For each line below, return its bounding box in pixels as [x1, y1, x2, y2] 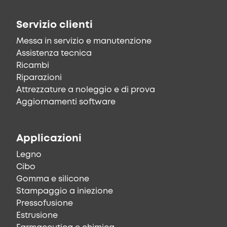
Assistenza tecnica [16, 50, 92, 58]
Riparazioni [16, 74, 62, 82]
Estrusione [16, 212, 58, 220]
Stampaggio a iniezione [16, 187, 113, 196]
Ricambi [16, 62, 49, 70]
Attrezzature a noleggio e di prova [16, 86, 155, 94]
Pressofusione [16, 200, 73, 208]
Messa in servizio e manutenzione [16, 37, 152, 46]
